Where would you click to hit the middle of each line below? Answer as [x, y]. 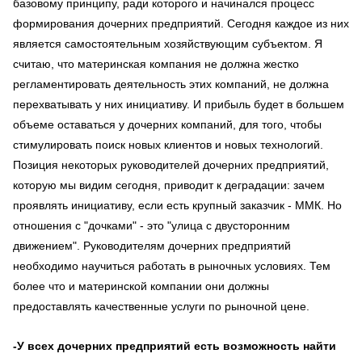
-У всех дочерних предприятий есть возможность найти [175, 345]
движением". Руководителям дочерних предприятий [152, 245]
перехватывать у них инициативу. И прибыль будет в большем [179, 104]
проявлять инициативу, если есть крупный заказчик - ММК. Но [177, 205]
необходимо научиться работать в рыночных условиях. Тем [172, 265]
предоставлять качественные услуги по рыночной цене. [161, 306]
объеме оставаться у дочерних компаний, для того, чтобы [167, 124]
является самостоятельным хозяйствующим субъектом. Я [168, 43]
